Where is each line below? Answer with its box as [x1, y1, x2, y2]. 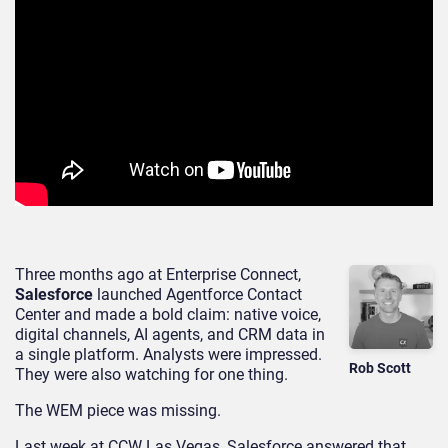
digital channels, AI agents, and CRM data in [15, 325, 325, 345]
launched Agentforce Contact [93, 285, 302, 305]
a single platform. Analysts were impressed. [15, 345, 322, 365]
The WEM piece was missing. [15, 401, 221, 421]
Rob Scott [349, 359, 412, 376]
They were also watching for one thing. [15, 365, 288, 385]
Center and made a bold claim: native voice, [15, 305, 321, 325]
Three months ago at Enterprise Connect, [15, 265, 301, 285]
